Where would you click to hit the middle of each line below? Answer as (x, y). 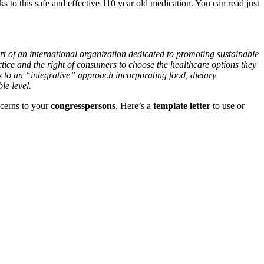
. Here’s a (134, 106)
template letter (182, 106)
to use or (227, 106)
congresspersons (83, 106)
